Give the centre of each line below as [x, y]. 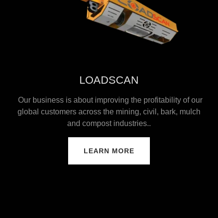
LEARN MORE [109, 151]
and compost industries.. [109, 123]
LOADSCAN [109, 80]
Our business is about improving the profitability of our [109, 100]
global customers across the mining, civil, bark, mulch [109, 111]
